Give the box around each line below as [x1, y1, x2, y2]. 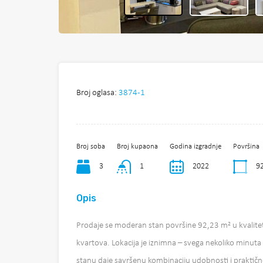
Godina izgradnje [170, 143, 221, 151]
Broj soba [76, 143, 105, 151]
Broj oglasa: [76, 89, 117, 98]
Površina [233, 143, 259, 151]
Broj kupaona [117, 143, 158, 151]
